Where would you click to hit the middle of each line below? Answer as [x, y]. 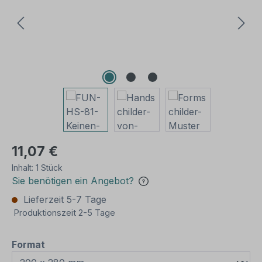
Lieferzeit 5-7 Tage [63, 199]
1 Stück [49, 168]
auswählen [71, 244]
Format [28, 244]
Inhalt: [24, 168]
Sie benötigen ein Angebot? [73, 181]
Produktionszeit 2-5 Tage [65, 213]
